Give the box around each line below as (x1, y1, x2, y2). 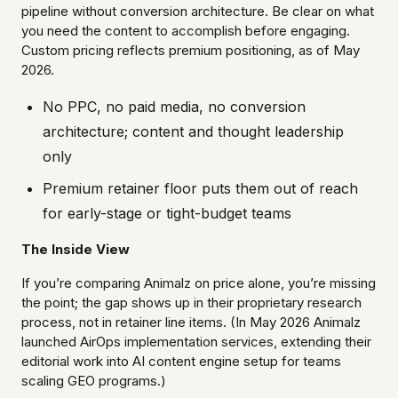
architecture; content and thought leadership (43, 123, 344, 141)
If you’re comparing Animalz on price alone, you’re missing (21, 275, 376, 292)
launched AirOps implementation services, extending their (21, 333, 371, 351)
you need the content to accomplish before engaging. (21, 22, 350, 40)
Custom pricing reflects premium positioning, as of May (21, 42, 360, 60)
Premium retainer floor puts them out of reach (43, 179, 358, 198)
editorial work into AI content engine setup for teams (21, 353, 341, 370)
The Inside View (21, 241, 130, 259)
